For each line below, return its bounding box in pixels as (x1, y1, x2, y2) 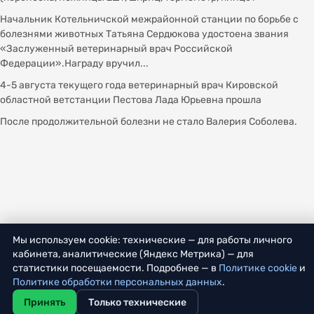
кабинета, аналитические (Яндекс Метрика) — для (13, 248, 254, 261)
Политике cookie (219, 262, 297, 275)
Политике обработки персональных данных (13, 276, 222, 289)
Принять (24, 296, 65, 309)
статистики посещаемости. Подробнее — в (13, 262, 219, 275)
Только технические (88, 296, 186, 309)
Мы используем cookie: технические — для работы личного (13, 234, 292, 247)
